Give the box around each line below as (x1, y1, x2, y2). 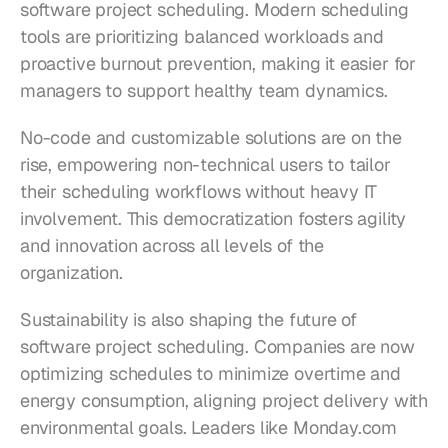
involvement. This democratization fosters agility (20, 207, 407, 231)
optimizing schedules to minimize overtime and (20, 362, 401, 386)
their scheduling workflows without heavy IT (20, 180, 378, 204)
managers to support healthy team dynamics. (20, 79, 388, 103)
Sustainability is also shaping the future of (20, 308, 358, 332)
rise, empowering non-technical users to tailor (20, 153, 391, 177)
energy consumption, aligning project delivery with (20, 389, 429, 413)
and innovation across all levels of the (20, 234, 324, 258)
